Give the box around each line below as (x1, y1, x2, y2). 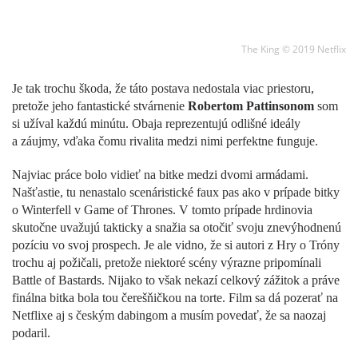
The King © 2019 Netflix (241, 42, 346, 56)
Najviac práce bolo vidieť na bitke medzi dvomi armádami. (12, 167, 308, 181)
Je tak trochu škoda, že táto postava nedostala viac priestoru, (12, 81, 314, 95)
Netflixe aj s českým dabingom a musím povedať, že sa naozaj (12, 308, 326, 322)
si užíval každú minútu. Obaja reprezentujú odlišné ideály (12, 116, 300, 130)
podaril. (12, 325, 50, 340)
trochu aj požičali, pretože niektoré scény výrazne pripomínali (12, 255, 321, 269)
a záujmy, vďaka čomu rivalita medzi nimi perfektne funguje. (12, 133, 318, 148)
